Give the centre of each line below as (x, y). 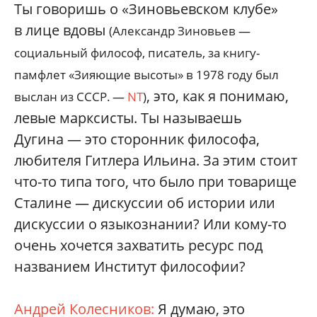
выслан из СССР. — (71, 96)
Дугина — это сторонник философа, (137, 139)
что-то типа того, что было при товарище (155, 181)
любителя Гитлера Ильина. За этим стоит (156, 160)
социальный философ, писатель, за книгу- (137, 52)
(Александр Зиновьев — (180, 30)
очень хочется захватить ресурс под (138, 245)
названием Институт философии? (130, 266)
